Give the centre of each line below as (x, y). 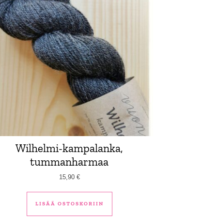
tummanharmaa (70, 162)
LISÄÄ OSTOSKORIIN (69, 204)
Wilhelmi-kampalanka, (70, 148)
